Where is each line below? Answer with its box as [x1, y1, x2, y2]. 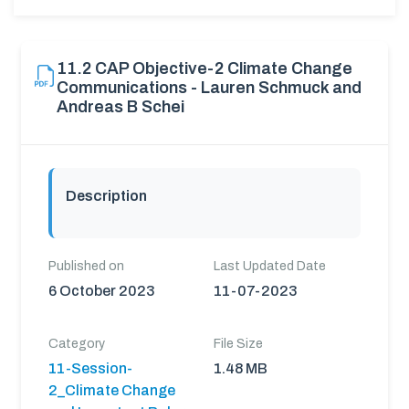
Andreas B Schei [57, 98, 184, 116]
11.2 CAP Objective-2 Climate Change [57, 59, 352, 78]
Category [48, 337, 105, 351]
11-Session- [48, 361, 132, 376]
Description [66, 188, 147, 204]
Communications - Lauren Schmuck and [57, 79, 362, 97]
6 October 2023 [48, 283, 155, 299]
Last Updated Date [214, 259, 326, 273]
